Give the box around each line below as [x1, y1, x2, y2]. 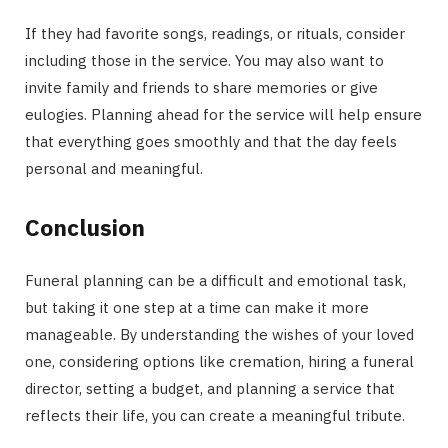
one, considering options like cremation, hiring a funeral [25, 351, 414, 371]
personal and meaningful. [25, 159, 203, 179]
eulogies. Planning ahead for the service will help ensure [25, 105, 422, 125]
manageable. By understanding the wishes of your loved [25, 324, 414, 344]
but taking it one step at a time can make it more [25, 297, 369, 317]
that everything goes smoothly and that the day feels [25, 132, 397, 152]
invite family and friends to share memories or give [25, 78, 378, 98]
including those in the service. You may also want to [25, 51, 384, 71]
